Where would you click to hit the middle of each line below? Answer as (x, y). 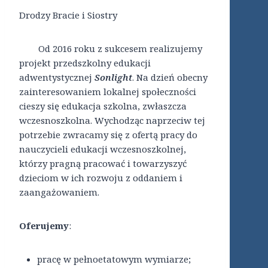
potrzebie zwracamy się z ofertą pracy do (108, 135)
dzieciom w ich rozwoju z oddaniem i (101, 178)
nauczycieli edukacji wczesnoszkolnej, (103, 149)
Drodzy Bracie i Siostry (68, 15)
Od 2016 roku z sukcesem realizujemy (111, 49)
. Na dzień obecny (170, 77)
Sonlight (113, 77)
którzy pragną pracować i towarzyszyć (103, 164)
